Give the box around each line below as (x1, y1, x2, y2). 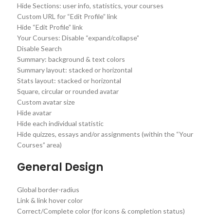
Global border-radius (17, 185, 79, 194)
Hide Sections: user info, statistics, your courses (17, 1, 163, 10)
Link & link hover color (17, 196, 83, 204)
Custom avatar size (17, 97, 75, 106)
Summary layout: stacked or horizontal (17, 65, 132, 74)
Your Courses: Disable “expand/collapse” (17, 33, 139, 42)
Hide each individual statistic (17, 119, 104, 127)
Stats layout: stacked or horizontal (17, 76, 121, 85)
